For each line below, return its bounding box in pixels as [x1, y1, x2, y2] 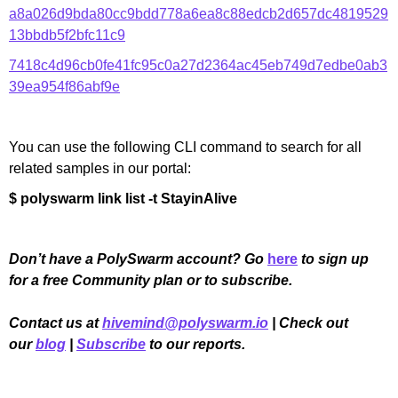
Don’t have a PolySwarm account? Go [9, 251, 264, 267]
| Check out [272, 314, 348, 330]
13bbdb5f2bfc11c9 [9, 27, 125, 43]
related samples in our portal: [9, 160, 191, 176]
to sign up [301, 251, 369, 267]
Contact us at [9, 314, 99, 330]
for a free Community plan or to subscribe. [9, 272, 292, 288]
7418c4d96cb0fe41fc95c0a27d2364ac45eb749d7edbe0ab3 [9, 57, 387, 73]
